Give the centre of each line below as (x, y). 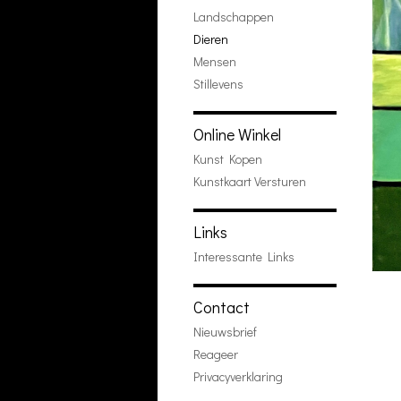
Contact (222, 307)
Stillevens (218, 84)
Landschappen (234, 17)
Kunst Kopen (228, 159)
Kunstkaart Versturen (250, 181)
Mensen (215, 61)
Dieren (211, 39)
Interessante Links (244, 256)
